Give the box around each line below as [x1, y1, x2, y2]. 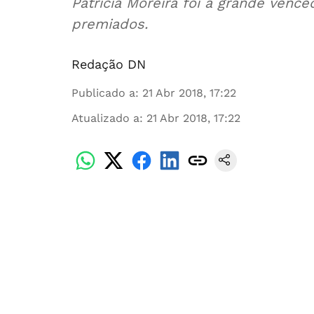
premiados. [71, 15, 148, 32]
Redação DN [71, 57, 146, 71]
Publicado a [71, 86, 135, 100]
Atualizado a [71, 111, 139, 125]
